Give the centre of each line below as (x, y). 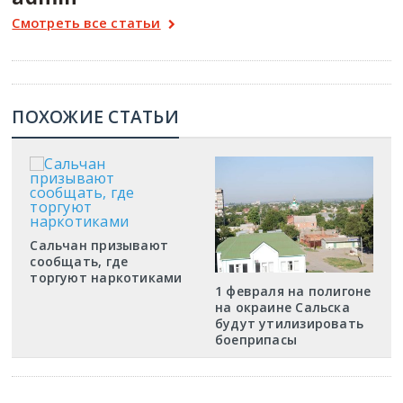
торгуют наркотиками (106, 278)
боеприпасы (256, 339)
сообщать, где (79, 261)
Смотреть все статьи (86, 22)
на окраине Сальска (282, 307)
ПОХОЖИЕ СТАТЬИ (95, 116)
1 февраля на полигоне (293, 291)
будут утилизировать (289, 323)
